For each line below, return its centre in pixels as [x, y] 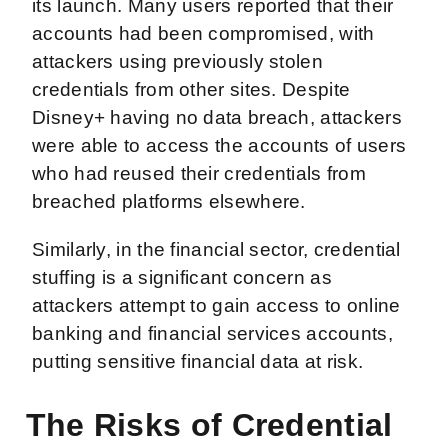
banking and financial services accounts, [212, 333]
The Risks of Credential [209, 424]
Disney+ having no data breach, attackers [217, 117]
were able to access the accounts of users [219, 145]
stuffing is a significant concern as [182, 277]
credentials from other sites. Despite [191, 89]
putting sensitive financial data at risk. [200, 361]
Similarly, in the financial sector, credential [216, 249]
